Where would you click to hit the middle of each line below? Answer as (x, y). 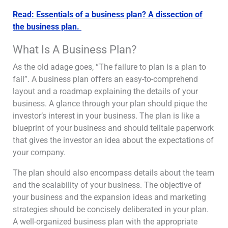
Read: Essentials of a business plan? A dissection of (108, 15)
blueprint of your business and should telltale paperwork (113, 128)
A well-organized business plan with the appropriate (105, 222)
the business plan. (47, 27)
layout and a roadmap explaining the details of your (105, 91)
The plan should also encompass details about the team (113, 173)
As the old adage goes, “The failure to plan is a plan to (109, 67)
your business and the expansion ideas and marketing (109, 197)
